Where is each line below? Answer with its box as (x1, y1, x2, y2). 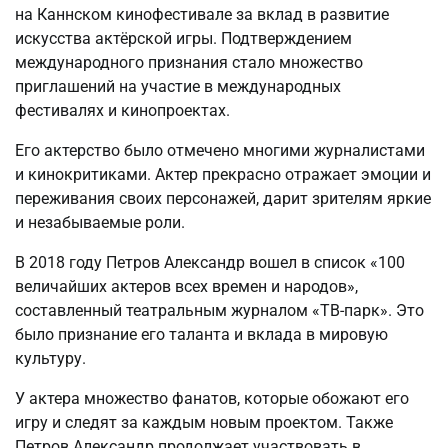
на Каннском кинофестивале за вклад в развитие (15, 4, 389, 24)
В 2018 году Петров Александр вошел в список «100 (15, 252, 405, 272)
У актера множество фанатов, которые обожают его (15, 388, 409, 408)
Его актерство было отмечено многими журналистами (15, 140, 425, 160)
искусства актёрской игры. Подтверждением (15, 28, 352, 48)
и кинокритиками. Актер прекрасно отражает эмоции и (15, 164, 431, 184)
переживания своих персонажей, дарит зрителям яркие (15, 188, 431, 208)
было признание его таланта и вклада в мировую (15, 324, 388, 344)
